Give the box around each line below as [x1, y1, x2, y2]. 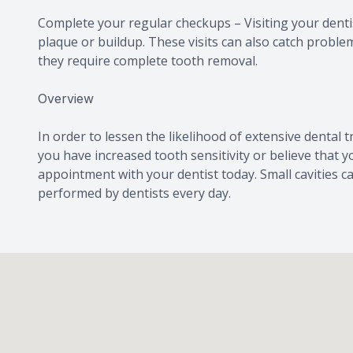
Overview [38, 91, 94, 106]
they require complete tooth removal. [38, 52, 258, 69]
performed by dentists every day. [38, 184, 231, 202]
